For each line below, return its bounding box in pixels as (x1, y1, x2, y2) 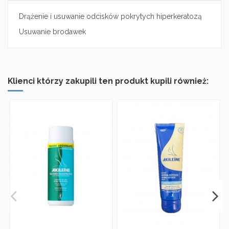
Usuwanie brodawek (19, 28, 86, 36)
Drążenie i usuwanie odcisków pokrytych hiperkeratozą (19, 12, 202, 21)
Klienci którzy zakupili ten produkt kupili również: (8, 76, 209, 86)
